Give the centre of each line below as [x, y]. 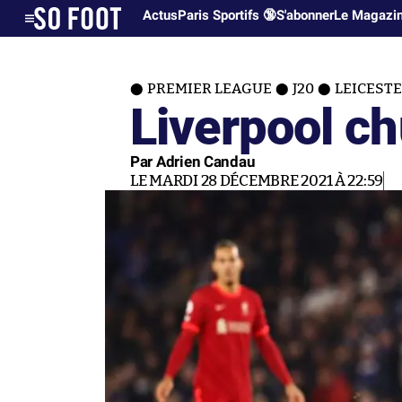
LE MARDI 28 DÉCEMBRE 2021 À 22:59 [257, 181]
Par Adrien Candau [193, 162]
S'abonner [306, 15]
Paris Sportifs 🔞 [227, 15]
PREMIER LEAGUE [210, 89]
